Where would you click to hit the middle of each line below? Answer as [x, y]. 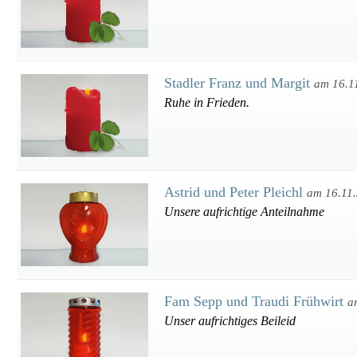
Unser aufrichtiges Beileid [230, 321]
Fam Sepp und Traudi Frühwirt [256, 301]
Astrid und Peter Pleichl [235, 192]
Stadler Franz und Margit [239, 83]
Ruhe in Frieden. [207, 102]
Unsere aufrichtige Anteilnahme [244, 212]
